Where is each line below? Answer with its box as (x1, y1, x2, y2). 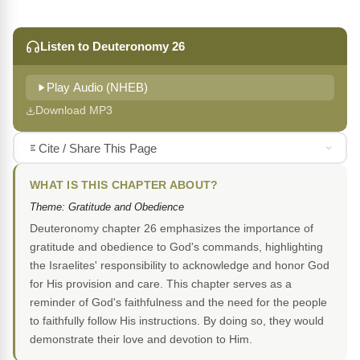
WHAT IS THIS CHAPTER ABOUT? (30, 179, 219, 192)
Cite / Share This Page (38, 141, 157, 155)
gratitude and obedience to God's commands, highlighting (30, 240, 323, 254)
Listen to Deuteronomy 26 (40, 39, 185, 54)
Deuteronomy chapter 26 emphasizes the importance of (30, 222, 313, 235)
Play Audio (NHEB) (47, 81, 148, 95)
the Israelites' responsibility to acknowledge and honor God (30, 259, 329, 272)
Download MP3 (35, 104, 112, 117)
